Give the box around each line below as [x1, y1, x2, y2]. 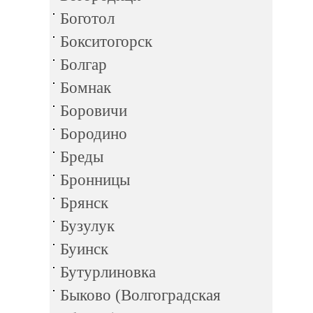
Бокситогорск [60, 33, 152, 50]
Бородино [60, 125, 127, 143]
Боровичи [60, 102, 127, 119]
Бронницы [60, 171, 130, 189]
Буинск [60, 240, 108, 258]
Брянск [60, 194, 108, 212]
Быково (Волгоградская [60, 286, 221, 304]
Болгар [60, 56, 107, 73]
